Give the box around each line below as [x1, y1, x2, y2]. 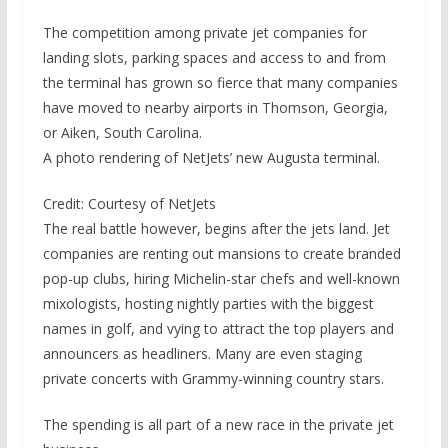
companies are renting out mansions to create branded [42, 243, 401, 263]
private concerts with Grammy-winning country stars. [42, 368, 388, 388]
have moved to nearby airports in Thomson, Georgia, [42, 97, 388, 117]
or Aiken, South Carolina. [42, 122, 202, 142]
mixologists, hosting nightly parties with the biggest [42, 293, 374, 313]
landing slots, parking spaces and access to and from [42, 47, 386, 67]
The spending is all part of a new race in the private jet [42, 414, 394, 434]
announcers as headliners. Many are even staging [42, 343, 362, 363]
